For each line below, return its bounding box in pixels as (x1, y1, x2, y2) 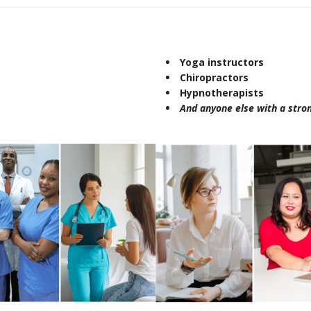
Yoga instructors (180, 56, 264, 69)
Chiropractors (180, 71, 249, 84)
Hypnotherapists (180, 86, 264, 99)
